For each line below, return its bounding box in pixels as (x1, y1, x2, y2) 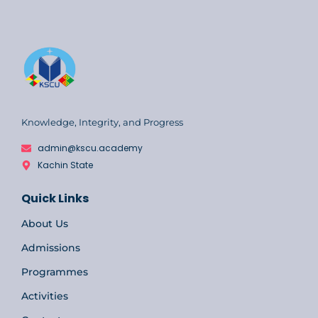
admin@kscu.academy (37, 142, 143, 154)
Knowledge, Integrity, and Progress (21, 116, 183, 128)
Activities (21, 290, 68, 302)
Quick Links (21, 190, 89, 207)
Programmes (21, 265, 88, 278)
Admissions (21, 241, 80, 254)
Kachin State (37, 159, 93, 171)
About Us (21, 217, 68, 230)
